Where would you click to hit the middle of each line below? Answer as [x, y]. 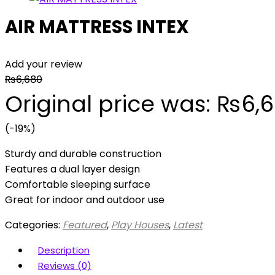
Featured [85, 225]
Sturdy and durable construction [83, 154]
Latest [188, 225]
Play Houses [140, 225]
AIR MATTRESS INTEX [97, 27]
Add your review [44, 64]
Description [64, 250]
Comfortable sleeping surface [78, 184]
